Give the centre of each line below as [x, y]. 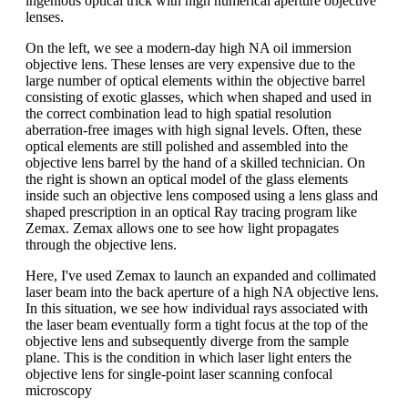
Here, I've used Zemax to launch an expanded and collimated [201, 275]
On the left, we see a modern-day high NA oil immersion [189, 47]
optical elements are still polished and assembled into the [187, 146]
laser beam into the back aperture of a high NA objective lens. [202, 291]
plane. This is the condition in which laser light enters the [189, 357]
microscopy [59, 390]
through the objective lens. [101, 244]
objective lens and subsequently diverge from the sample [187, 341]
